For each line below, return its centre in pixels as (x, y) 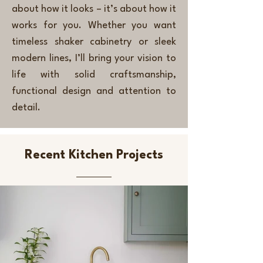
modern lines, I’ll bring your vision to (94, 58)
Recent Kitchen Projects (94, 155)
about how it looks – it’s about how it (94, 9)
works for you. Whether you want (94, 26)
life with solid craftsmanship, (94, 75)
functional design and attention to (94, 91)
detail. (26, 108)
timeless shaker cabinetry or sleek (94, 42)
